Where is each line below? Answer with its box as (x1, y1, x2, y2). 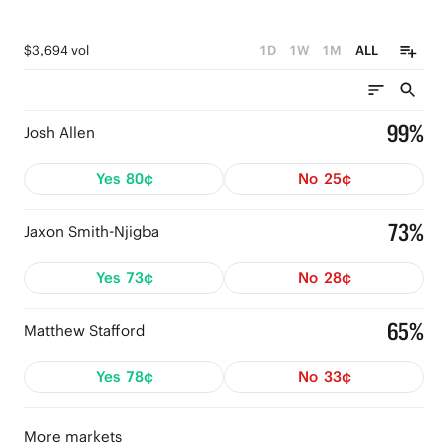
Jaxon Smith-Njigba (24, 222, 159, 241)
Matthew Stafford (24, 321, 145, 340)
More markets (24, 427, 122, 446)
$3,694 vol (24, 42, 89, 59)
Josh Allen (24, 123, 95, 142)
